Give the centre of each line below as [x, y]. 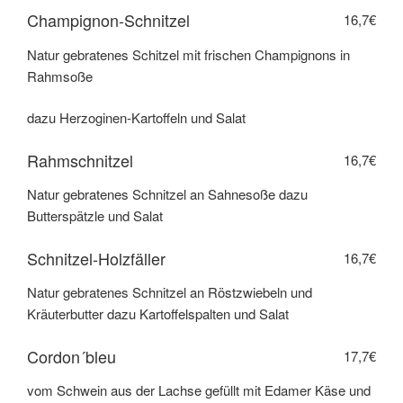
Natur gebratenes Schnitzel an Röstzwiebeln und [170, 292]
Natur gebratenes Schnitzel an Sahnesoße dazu [167, 194]
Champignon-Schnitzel [108, 20]
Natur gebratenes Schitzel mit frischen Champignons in [188, 54]
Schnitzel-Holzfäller [96, 258]
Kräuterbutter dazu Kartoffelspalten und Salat [158, 314]
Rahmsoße [60, 76]
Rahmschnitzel [80, 160]
